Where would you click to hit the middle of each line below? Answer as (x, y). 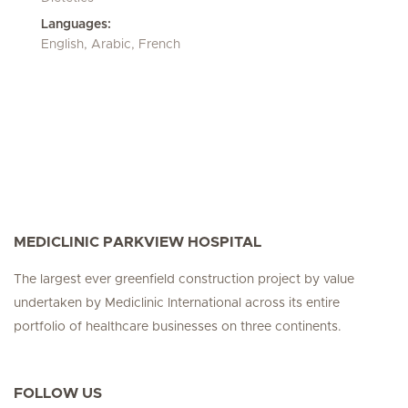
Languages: (76, 25)
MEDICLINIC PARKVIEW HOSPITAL (138, 242)
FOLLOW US (58, 393)
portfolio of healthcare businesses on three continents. (178, 327)
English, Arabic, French (111, 45)
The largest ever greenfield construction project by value (184, 280)
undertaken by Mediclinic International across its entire (177, 303)
